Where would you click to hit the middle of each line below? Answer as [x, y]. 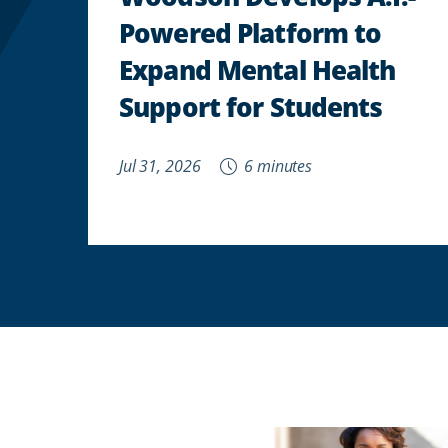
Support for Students [251, 106]
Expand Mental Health [257, 69]
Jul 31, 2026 [160, 165]
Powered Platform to [250, 32]
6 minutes [276, 165]
